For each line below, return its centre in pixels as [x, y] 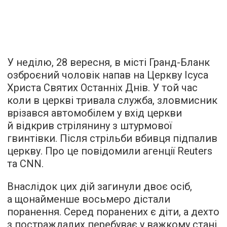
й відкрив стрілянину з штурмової [89, 125]
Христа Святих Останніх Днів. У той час [102, 87]
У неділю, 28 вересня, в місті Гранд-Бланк [108, 62]
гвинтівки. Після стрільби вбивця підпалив [112, 138]
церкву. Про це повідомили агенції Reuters [110, 151]
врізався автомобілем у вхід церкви [94, 113]
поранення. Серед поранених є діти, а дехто [113, 212]
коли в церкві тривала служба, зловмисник [112, 100]
